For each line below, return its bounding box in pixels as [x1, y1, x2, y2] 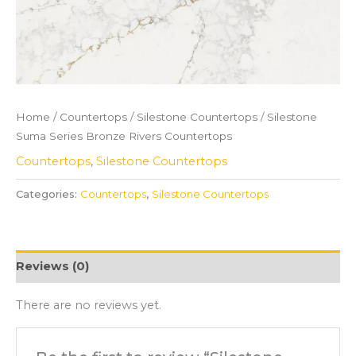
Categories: [16, 188, 80, 201]
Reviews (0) [16, 259, 89, 274]
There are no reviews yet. [16, 297, 161, 312]
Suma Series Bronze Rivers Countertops [16, 129, 232, 142]
